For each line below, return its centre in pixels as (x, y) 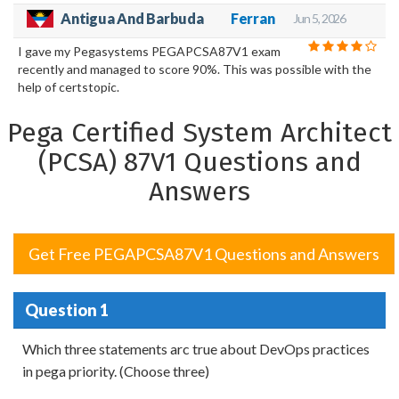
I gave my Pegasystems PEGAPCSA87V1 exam (149, 52)
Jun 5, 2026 (320, 19)
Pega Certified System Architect (199, 133)
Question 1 (66, 309)
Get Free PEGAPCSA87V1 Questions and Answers (204, 254)
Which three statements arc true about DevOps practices (196, 349)
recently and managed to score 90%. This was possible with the (195, 69)
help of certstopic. (69, 87)
